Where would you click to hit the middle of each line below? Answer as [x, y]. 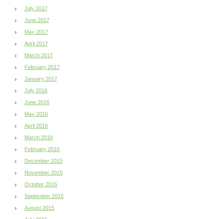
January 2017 [41, 78]
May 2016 [36, 114]
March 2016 [39, 137]
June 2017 [37, 20]
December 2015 [44, 161]
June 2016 [37, 102]
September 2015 [44, 196]
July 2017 [36, 8]
